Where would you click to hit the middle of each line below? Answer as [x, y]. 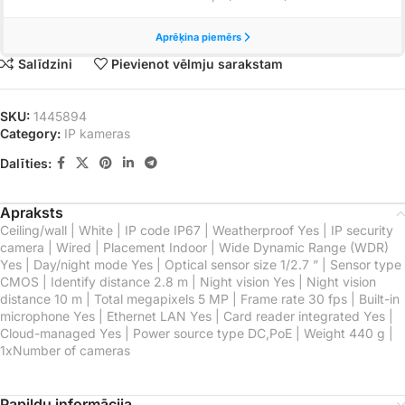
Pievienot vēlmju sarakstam [198, 63]
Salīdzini [45, 63]
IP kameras [97, 134]
